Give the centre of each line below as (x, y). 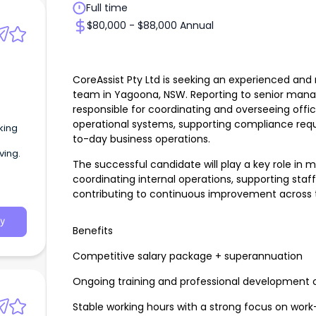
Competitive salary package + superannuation (188, 256)
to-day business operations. (141, 139)
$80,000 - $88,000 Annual (150, 26)
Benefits (93, 231)
